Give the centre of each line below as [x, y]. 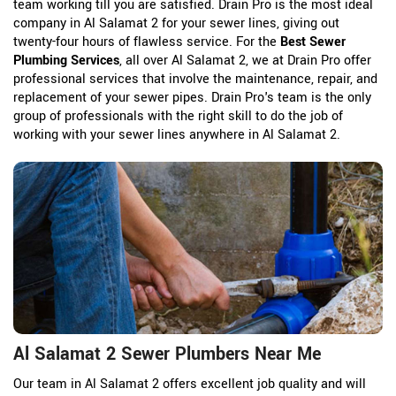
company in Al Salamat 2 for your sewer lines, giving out [176, 24]
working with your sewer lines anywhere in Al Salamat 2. [177, 135]
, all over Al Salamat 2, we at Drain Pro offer [245, 61]
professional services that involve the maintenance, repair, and [195, 80]
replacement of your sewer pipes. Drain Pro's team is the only [192, 98]
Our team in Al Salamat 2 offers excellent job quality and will [190, 385]
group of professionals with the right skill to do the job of [178, 117]
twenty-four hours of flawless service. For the [147, 42]
